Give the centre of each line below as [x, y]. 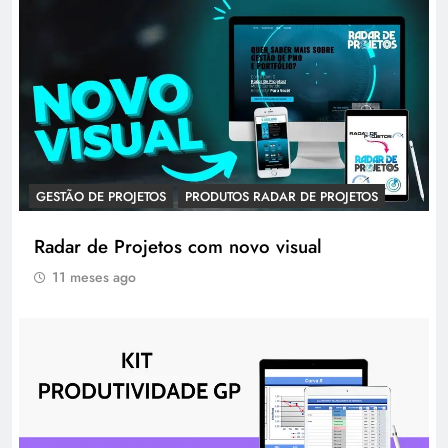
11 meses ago [94, 276]
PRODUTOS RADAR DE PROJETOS [281, 196]
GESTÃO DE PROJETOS [101, 196]
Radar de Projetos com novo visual [178, 246]
